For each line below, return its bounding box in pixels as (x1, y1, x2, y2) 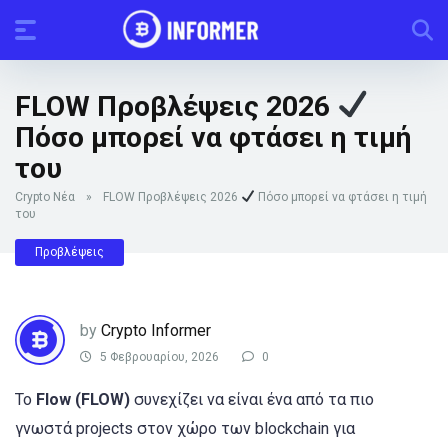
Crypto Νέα (15, 189, 75, 204)
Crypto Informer (101, 321, 211, 341)
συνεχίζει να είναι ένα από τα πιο (130, 389, 374, 409)
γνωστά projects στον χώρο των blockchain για (15, 418, 355, 438)
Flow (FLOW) (36, 389, 130, 409)
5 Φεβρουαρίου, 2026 (97, 349, 219, 364)
